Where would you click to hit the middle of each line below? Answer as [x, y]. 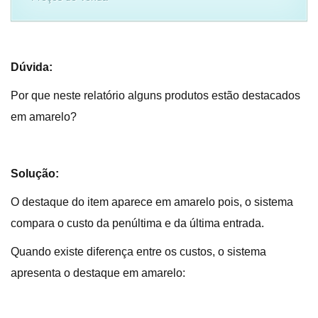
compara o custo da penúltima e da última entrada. [137, 223]
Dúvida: [32, 67]
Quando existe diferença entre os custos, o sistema [138, 252]
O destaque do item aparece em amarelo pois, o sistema [152, 202]
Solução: [35, 174]
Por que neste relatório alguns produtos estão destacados [155, 95]
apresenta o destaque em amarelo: [98, 273]
